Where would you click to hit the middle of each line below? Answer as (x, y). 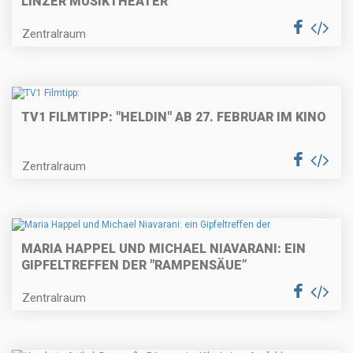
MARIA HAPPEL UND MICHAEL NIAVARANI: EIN (163, 249)
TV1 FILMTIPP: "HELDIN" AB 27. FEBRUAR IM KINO (174, 117)
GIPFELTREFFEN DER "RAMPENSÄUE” (134, 266)
